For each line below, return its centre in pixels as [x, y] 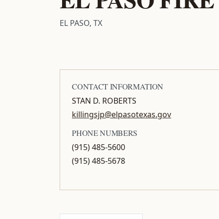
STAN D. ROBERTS [104, 100]
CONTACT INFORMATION [118, 86]
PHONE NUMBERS [105, 132]
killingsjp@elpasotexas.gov [122, 114]
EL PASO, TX [81, 23]
